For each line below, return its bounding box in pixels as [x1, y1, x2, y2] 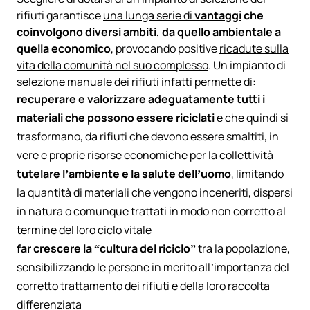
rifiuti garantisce [17, 8, 103, 24]
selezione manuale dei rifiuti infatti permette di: [17, 74, 256, 90]
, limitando [231, 166, 284, 182]
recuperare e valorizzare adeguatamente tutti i [17, 91, 265, 107]
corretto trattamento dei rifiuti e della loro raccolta [17, 278, 270, 294]
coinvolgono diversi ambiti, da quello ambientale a [17, 24, 281, 40]
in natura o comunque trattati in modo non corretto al [17, 203, 286, 219]
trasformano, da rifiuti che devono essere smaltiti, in [17, 129, 279, 145]
